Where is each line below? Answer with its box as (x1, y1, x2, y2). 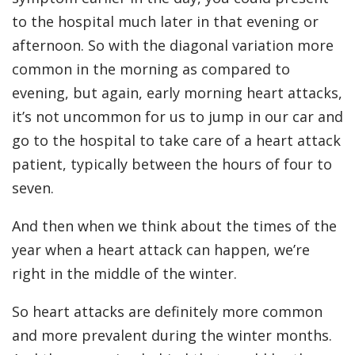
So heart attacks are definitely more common (12, 302, 323, 322)
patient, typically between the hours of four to (12, 155, 332, 174)
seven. (12, 178, 54, 198)
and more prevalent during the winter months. (12, 326, 332, 345)
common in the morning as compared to (12, 59, 290, 79)
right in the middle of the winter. (12, 264, 237, 284)
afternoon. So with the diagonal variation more (12, 36, 334, 55)
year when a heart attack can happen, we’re (12, 240, 310, 260)
